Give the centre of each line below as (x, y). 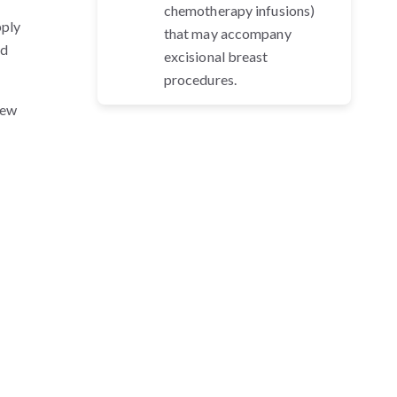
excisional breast (216, 56)
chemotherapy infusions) (239, 10)
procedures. (200, 79)
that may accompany (227, 33)
